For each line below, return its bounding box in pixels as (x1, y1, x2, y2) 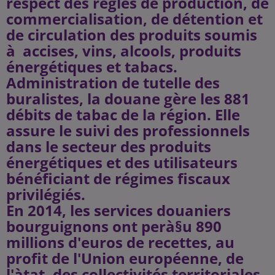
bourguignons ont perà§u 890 (6, 216, 222, 236)
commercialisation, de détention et (6, 9, 263, 29)
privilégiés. (6, 184, 85, 204)
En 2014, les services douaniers (6, 200, 231, 220)
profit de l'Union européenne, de (6, 248, 244, 268)
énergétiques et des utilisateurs (6, 152, 238, 172)
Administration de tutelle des (6, 72, 220, 93)
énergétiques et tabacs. (6, 56, 177, 77)
